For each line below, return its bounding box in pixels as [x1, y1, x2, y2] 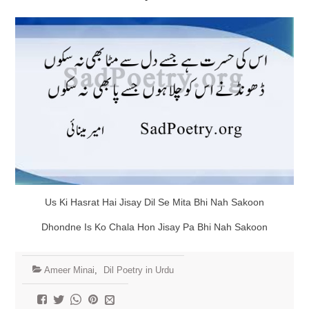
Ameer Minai [43, 265, 94, 276]
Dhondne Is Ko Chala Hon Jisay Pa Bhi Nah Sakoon [41, 221, 268, 233]
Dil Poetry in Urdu [103, 265, 174, 276]
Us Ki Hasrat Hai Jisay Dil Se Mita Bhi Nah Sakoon [44, 197, 264, 208]
